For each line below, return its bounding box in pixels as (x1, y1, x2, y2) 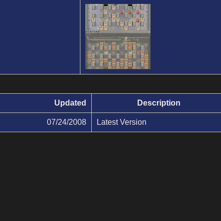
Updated (54, 99, 86, 107)
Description (137, 99, 181, 107)
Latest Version (97, 118, 147, 126)
